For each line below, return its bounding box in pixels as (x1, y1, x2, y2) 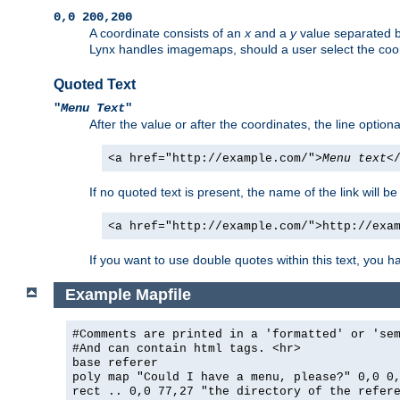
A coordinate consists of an (89, 26, 245, 41)
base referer (72, 355, 158, 370)
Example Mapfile (64, 286, 191, 304)
